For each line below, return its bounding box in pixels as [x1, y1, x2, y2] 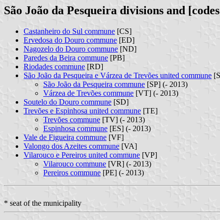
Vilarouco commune [43, 159, 106, 168]
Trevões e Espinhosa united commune [24, 106, 141, 115]
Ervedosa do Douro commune [24, 35, 117, 44]
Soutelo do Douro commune [24, 97, 111, 106]
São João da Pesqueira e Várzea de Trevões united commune [24, 71, 212, 80]
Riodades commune [24, 62, 85, 71]
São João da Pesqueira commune [43, 80, 145, 88]
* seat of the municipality [4, 198, 82, 207]
